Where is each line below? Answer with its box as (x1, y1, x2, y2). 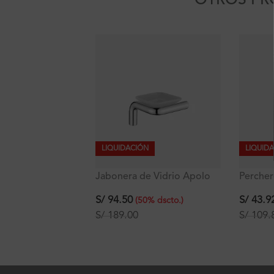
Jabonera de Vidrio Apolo (95, 171, 210, 182)
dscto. (157, 196, 181, 206)
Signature (95, 183, 138, 193)
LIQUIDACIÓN (101, 144, 149, 152)
